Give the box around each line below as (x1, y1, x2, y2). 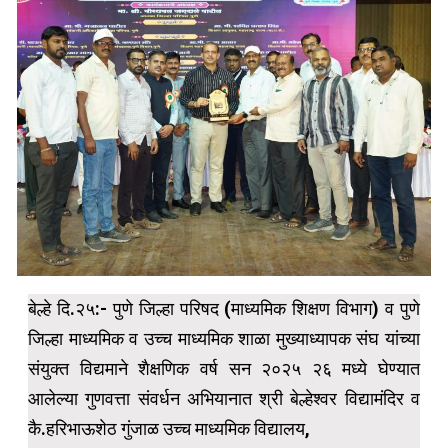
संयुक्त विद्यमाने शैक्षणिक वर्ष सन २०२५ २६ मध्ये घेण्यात (28, 357, 420, 379)
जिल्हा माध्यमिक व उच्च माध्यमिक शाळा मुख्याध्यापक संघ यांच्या (28, 327, 420, 349)
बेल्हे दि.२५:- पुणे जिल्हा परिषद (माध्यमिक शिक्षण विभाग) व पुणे (28, 297, 420, 319)
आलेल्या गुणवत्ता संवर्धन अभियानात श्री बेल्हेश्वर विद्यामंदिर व (28, 387, 420, 409)
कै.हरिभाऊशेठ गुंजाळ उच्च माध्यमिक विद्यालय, (28, 417, 310, 439)
